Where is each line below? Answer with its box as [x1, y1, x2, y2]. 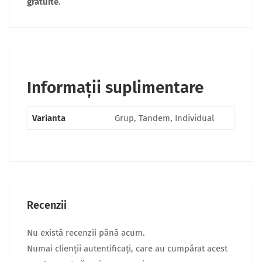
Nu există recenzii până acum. [27, 227, 145, 238]
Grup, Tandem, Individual [115, 112, 214, 123]
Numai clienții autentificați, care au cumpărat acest [27, 243, 227, 254]
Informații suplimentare [27, 77, 204, 97]
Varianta [32, 112, 65, 123]
